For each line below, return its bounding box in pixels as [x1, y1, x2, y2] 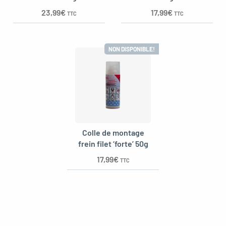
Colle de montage [82, 127, 144, 137]
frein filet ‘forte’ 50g [78, 138, 148, 148]
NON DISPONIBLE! [108, 45, 155, 52]
